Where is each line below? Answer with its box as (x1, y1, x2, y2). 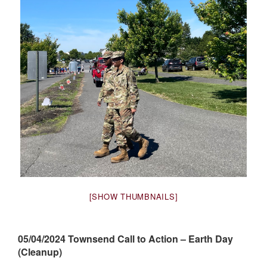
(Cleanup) (18, 245, 62, 259)
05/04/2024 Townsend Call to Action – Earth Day (18, 232, 233, 246)
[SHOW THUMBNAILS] (89, 191, 178, 202)
